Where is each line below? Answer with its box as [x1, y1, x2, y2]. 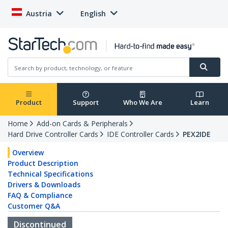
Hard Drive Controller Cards [8, 129, 98, 139]
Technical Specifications [8, 169, 93, 179]
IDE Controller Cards [107, 129, 174, 139]
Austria [26, 9, 52, 18]
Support [72, 98, 99, 107]
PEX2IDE [183, 129, 211, 139]
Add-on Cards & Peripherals [37, 119, 128, 129]
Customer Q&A [8, 201, 60, 211]
